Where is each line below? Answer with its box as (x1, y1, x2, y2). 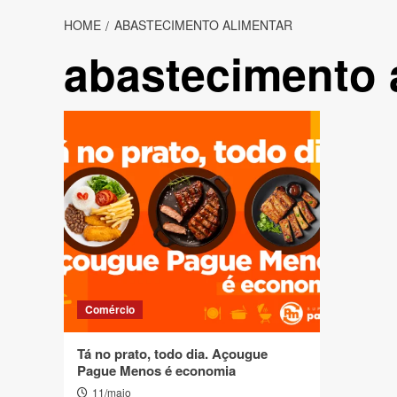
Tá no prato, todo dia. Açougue (77, 344, 268, 363)
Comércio (85, 301, 135, 317)
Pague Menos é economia (77, 361, 236, 380)
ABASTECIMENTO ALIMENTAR (114, 16, 292, 34)
